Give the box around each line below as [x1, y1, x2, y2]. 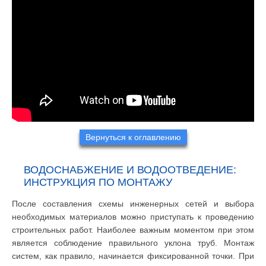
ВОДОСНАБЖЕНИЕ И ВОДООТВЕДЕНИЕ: [24, 163, 236, 176]
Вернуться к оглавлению [85, 132, 181, 142]
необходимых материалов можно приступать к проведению [12, 211, 254, 221]
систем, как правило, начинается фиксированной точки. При [12, 251, 254, 261]
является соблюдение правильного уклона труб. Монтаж [12, 237, 254, 248]
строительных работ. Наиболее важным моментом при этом [12, 224, 254, 235]
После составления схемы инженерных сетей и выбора [12, 198, 254, 208]
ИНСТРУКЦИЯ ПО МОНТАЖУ [24, 176, 172, 188]
